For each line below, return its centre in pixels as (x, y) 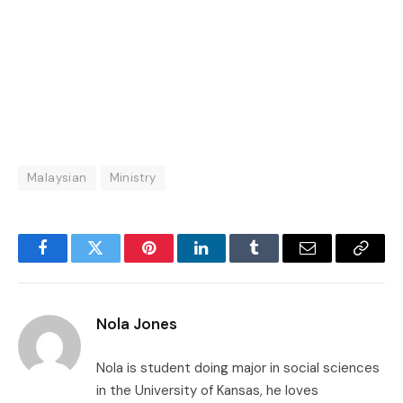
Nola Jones (137, 323)
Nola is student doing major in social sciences (238, 367)
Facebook (72, 261)
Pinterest (175, 261)
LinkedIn (230, 261)
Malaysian (57, 177)
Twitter (117, 261)
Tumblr (277, 261)
